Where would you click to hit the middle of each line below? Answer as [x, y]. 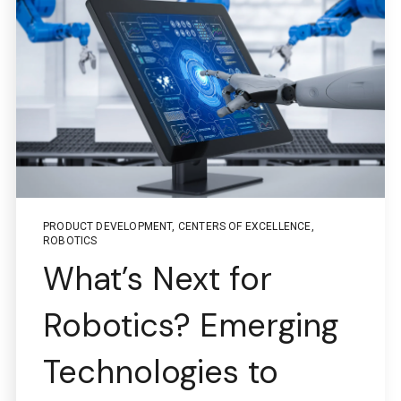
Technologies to [161, 371]
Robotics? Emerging [191, 325]
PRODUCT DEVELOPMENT [108, 226]
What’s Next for [158, 278]
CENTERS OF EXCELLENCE [244, 226]
